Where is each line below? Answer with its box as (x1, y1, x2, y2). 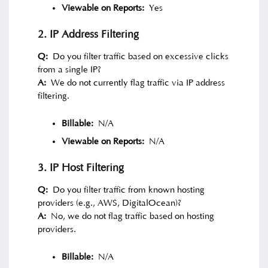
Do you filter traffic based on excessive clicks (48, 51, 229, 62)
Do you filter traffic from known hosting (48, 185, 205, 196)
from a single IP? (38, 65, 102, 75)
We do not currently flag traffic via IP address (46, 78, 226, 89)
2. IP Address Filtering (38, 29, 139, 41)
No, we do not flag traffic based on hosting (46, 211, 215, 222)
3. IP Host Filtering (38, 162, 124, 175)
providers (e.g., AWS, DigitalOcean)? (38, 198, 182, 209)
